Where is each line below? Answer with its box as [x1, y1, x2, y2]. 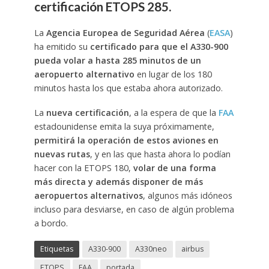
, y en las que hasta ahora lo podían [89, 148, 231, 160]
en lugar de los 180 [134, 68, 212, 80]
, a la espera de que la [128, 106, 219, 118]
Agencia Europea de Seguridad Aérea [46, 26, 205, 38]
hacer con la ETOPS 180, [34, 162, 133, 174]
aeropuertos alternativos [34, 189, 143, 201]
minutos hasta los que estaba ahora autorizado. [34, 82, 223, 94]
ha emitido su [34, 40, 90, 52]
